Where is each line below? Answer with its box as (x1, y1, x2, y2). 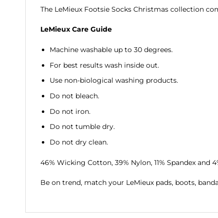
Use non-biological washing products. (49, 76, 178, 85)
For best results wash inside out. (49, 60, 159, 70)
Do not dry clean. (49, 137, 108, 146)
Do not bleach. (49, 91, 99, 100)
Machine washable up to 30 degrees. (49, 45, 173, 54)
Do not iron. (49, 107, 91, 116)
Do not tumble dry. (49, 122, 115, 131)
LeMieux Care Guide (40, 25, 112, 34)
